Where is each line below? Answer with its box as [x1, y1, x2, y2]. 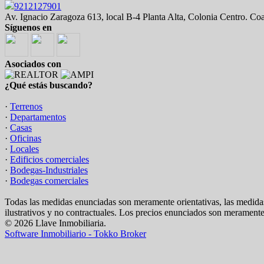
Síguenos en [5, 22, 52, 32]
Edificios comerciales [10, 154, 89, 164]
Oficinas [10, 133, 41, 143]
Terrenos [10, 101, 42, 111]
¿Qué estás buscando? [5, 80, 93, 90]
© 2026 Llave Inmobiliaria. [5, 218, 106, 228]
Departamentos [10, 112, 66, 122]
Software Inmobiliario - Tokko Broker [5, 229, 146, 239]
